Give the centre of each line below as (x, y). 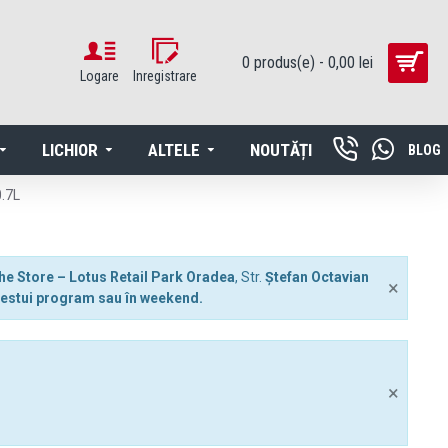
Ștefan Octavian (317, 277)
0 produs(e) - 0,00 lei (307, 62)
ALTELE (174, 149)
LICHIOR (70, 149)
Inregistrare (165, 76)
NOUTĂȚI (281, 149)
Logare (99, 76)
